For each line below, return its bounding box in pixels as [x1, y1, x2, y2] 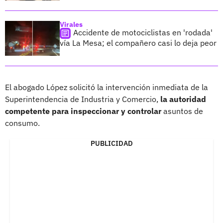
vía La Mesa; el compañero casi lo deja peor [60, 37, 217, 48]
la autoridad [160, 94, 206, 104]
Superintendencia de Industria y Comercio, [5, 94, 160, 104]
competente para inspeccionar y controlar [5, 106, 161, 116]
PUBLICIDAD [90, 138, 133, 148]
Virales [60, 19, 83, 29]
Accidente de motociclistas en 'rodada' [73, 27, 213, 37]
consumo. [5, 117, 40, 128]
